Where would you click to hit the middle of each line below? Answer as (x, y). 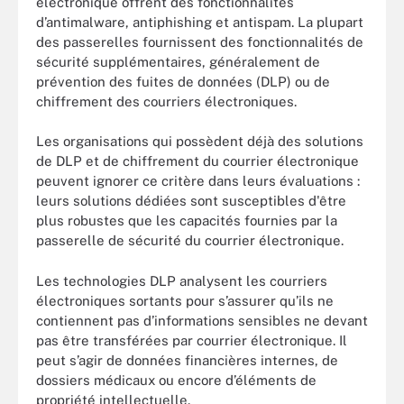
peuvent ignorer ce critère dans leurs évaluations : (198, 181)
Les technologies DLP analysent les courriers (182, 280)
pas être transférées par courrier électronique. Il (192, 340)
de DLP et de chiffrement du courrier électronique (197, 161)
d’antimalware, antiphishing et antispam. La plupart (200, 22)
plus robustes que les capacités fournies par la (187, 220)
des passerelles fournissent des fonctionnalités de (200, 41)
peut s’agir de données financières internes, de (187, 360)
